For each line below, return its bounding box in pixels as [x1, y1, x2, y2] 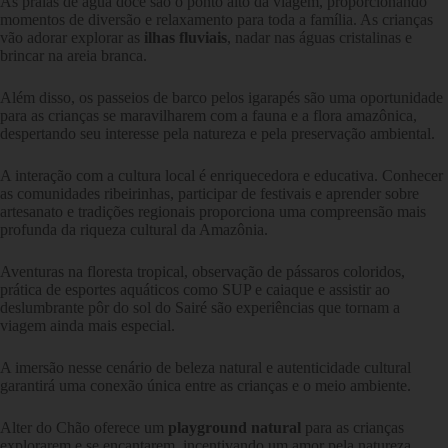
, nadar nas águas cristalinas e [227, 29, 412, 47]
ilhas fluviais [144, 29, 227, 47]
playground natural [168, 419, 301, 437]
